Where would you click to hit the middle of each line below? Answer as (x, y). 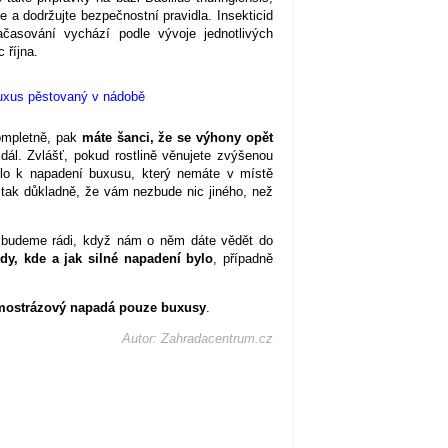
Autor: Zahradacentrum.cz (197, 339)
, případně (243, 259)
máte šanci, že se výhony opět (177, 138)
